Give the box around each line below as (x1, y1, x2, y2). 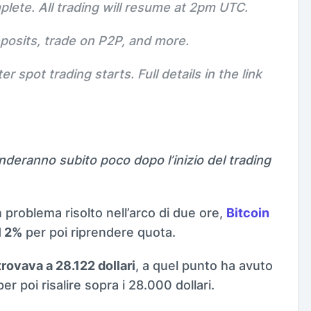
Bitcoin (226, 205, 269, 220)
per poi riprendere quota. (22, 224, 176, 239)
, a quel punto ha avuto (135, 258, 273, 273)
